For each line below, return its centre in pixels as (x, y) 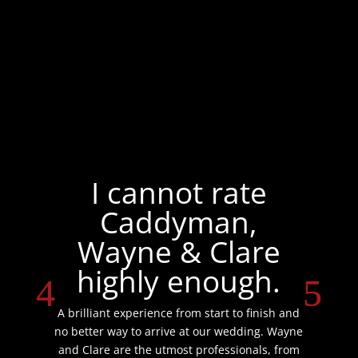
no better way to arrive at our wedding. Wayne (179, 331)
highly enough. (179, 280)
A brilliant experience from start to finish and (179, 312)
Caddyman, (179, 221)
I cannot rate (179, 192)
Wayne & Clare (179, 251)
